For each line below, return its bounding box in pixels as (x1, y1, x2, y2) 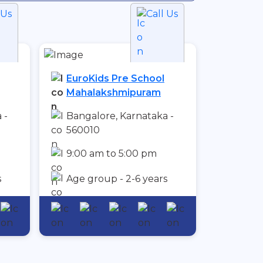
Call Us (146, 8, 178, 20)
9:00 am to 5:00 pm (66, 148, 157, 160)
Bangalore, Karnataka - (66, 110, 174, 122)
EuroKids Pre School (66, 73, 164, 85)
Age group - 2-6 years (66, 173, 167, 185)
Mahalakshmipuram (66, 87, 161, 99)
